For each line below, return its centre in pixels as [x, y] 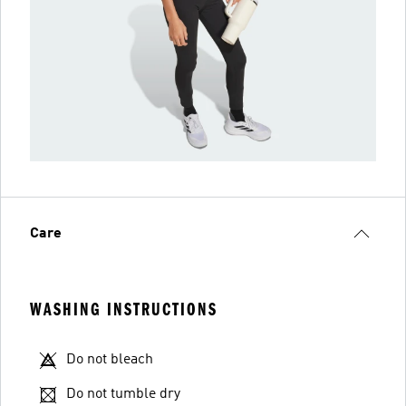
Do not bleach [110, 360]
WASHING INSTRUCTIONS [124, 309]
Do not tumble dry [123, 394]
